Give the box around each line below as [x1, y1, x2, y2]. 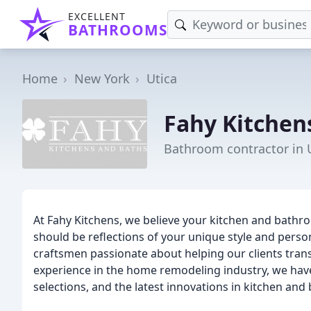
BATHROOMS [68, 20, 167, 40]
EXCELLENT [68, 10, 126, 23]
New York [74, 70, 130, 87]
